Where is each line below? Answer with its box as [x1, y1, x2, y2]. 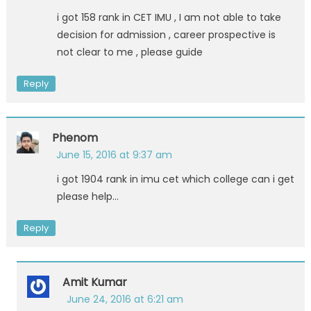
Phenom [51, 129, 98, 146]
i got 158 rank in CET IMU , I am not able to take [56, 10, 281, 24]
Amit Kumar [62, 274, 127, 290]
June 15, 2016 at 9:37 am [56, 147, 172, 162]
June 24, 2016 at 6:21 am [66, 292, 183, 306]
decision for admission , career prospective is [56, 27, 276, 42]
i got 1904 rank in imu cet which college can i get [56, 171, 294, 186]
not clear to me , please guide [56, 44, 203, 59]
